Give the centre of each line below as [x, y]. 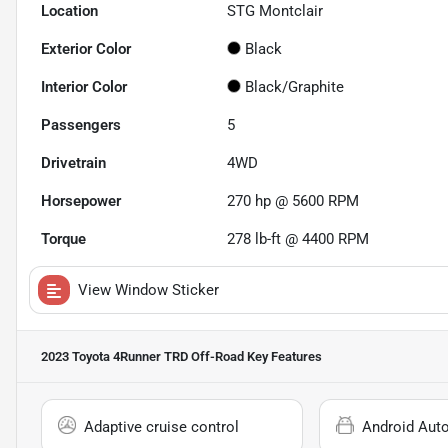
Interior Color [84, 87]
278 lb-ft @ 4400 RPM [298, 239]
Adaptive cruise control [161, 427]
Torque [63, 239]
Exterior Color [86, 49]
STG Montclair [275, 11]
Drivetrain [73, 163]
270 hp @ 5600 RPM [293, 201]
